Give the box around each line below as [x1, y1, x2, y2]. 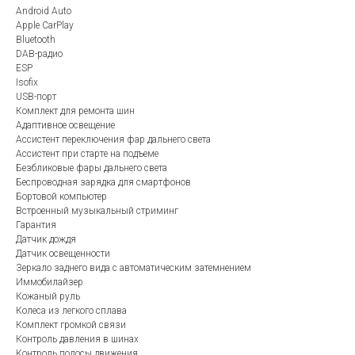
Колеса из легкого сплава [16, 304, 127, 316]
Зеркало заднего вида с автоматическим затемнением [16, 261, 251, 273]
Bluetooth [16, 33, 55, 45]
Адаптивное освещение [16, 119, 115, 131]
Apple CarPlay [16, 19, 74, 31]
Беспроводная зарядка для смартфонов [16, 176, 191, 188]
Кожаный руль [16, 290, 80, 302]
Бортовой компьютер [16, 190, 107, 202]
